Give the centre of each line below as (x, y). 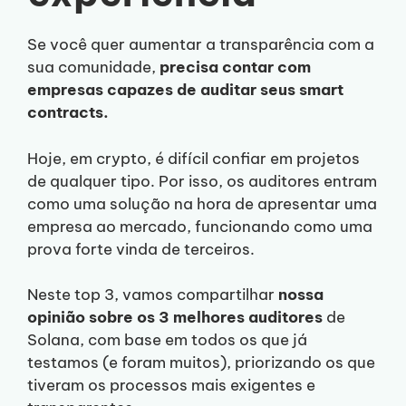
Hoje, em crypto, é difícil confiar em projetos (193, 158)
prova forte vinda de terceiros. (141, 249)
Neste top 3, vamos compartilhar (153, 295)
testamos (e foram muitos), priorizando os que (201, 362)
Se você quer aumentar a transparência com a (201, 44)
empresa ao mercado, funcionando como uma (200, 226)
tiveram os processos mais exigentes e (171, 385)
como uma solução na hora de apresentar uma (202, 203)
